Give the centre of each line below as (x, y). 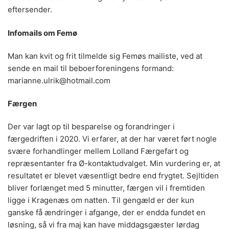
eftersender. (30, 10)
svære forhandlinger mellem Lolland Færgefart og (98, 151)
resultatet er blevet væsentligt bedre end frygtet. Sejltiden (113, 176)
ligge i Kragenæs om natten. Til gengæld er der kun (101, 200)
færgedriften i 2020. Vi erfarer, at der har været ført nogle (112, 139)
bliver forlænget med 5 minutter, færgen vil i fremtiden (106, 188)
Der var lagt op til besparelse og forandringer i (91, 127)
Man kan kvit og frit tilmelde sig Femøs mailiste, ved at (105, 56)
